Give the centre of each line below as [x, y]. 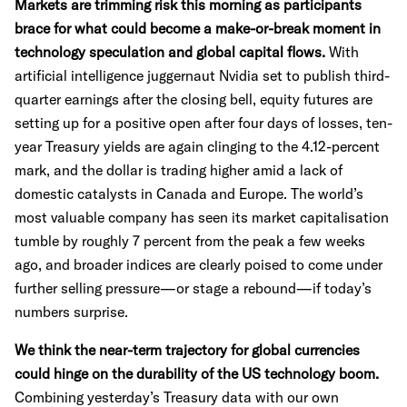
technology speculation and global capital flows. [172, 52]
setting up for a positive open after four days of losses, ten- [203, 123]
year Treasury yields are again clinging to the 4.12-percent [197, 146]
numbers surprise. [71, 312]
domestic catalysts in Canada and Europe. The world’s [189, 194]
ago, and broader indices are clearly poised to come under [199, 264]
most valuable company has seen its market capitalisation [202, 217]
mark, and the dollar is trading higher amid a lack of [179, 170]
